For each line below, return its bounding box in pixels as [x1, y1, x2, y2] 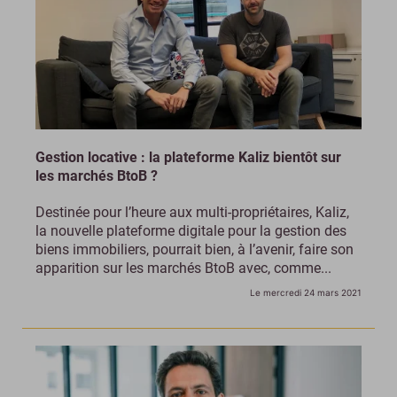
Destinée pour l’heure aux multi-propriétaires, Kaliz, [35, 203, 349, 221]
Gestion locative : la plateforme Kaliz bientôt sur [35, 148, 341, 166]
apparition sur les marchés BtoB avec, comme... [35, 259, 331, 276]
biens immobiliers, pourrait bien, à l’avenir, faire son [35, 240, 354, 258]
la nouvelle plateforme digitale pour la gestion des [35, 222, 346, 239]
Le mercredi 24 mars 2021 [250, 286, 362, 298]
